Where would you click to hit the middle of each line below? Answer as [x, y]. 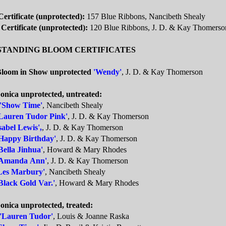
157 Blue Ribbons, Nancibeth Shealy [145, 17]
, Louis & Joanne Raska [91, 216]
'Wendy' [107, 72]
